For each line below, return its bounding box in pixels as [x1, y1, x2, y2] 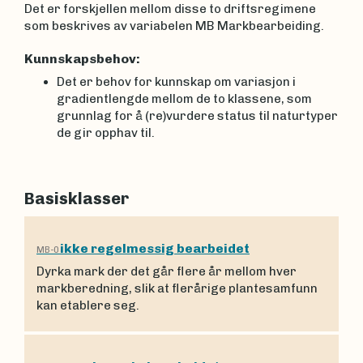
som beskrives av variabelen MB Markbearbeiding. [24, 18, 324, 33]
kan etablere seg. [36, 298, 144, 313]
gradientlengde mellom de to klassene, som [57, 92, 312, 106]
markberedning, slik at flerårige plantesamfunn [36, 281, 318, 296]
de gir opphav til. [57, 126, 155, 140]
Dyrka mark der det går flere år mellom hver [36, 264, 297, 279]
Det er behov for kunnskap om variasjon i [57, 75, 296, 89]
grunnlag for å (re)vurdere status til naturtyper [57, 109, 338, 123]
